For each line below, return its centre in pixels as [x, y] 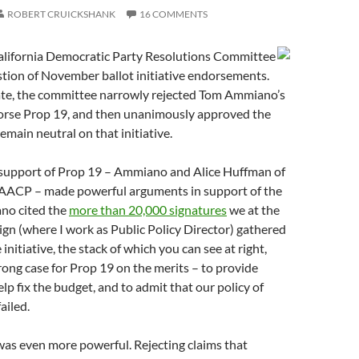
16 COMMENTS [173, 14]
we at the [253, 210]
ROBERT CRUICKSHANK [61, 14]
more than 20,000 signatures [148, 210]
